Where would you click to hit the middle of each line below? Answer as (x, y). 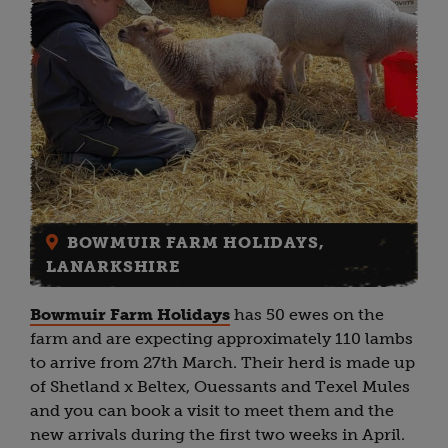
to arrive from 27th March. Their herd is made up (222, 363)
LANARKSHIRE (113, 267)
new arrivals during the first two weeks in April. (217, 435)
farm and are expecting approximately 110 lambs (221, 339)
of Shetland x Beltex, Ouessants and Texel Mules (220, 387)
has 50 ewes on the (307, 315)
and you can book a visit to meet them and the (212, 411)
